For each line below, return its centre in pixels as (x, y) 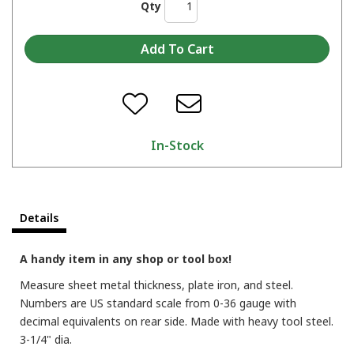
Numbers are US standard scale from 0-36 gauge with (158, 303)
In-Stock (177, 145)
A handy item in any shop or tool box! (126, 258)
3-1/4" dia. (46, 339)
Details (39, 217)
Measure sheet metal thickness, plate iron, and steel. (156, 284)
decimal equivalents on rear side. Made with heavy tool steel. (177, 321)
